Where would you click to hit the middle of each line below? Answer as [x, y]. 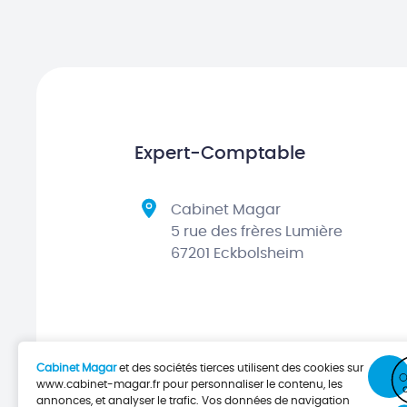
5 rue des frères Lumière [256, 232]
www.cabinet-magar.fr [98, 384]
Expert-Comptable [219, 154]
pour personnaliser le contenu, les [251, 384]
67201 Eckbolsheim [237, 254]
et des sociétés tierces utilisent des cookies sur [240, 368]
